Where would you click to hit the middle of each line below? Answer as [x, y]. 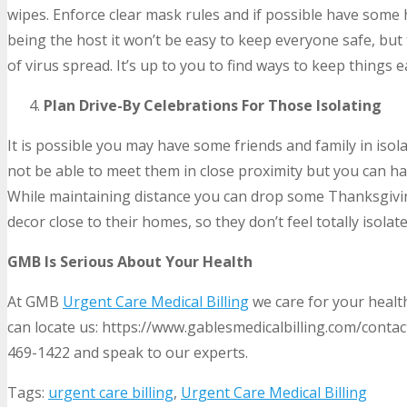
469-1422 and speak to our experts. [128, 352]
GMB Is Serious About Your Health [130, 261]
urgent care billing [111, 392]
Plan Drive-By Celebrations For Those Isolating [213, 105]
